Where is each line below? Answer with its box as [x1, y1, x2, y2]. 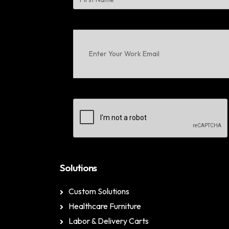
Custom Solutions [68, 186, 129, 196]
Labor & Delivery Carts [68, 216, 149, 226]
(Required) [93, 67, 130, 77]
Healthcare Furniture [68, 201, 141, 211]
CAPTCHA [73, 99, 112, 109]
